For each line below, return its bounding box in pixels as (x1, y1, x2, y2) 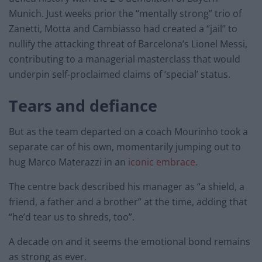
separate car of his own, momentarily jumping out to (9, 140, 241, 154)
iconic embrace (128, 156, 195, 169)
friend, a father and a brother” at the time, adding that (9, 195, 247, 209)
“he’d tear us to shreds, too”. (9, 211, 135, 224)
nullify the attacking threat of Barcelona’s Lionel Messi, (9, 37, 247, 50)
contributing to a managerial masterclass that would (9, 52, 240, 65)
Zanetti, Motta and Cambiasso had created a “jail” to (9, 22, 237, 35)
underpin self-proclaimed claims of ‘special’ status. (9, 67, 230, 81)
